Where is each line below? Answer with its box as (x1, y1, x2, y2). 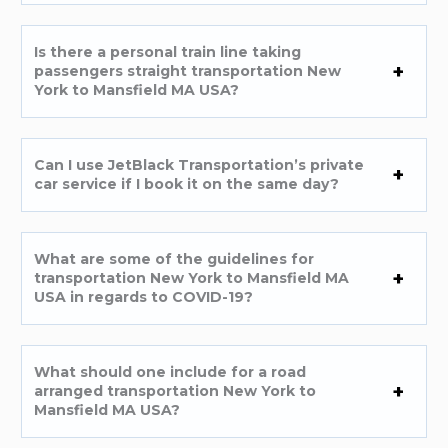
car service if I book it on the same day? (34, 175, 340, 194)
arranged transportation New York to (34, 382, 317, 401)
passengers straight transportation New (34, 62, 342, 81)
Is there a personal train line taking (34, 43, 302, 62)
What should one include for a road (34, 363, 307, 382)
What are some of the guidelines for (34, 250, 315, 269)
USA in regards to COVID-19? (34, 288, 254, 307)
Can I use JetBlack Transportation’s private (34, 156, 365, 175)
